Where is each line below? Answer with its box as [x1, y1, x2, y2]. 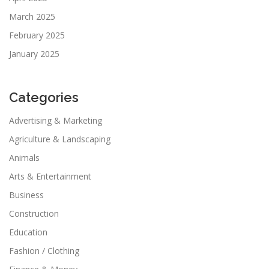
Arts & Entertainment [9, 170, 91, 182]
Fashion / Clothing [9, 244, 79, 256]
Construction [9, 207, 59, 219]
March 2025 [9, 11, 55, 23]
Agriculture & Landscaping [9, 133, 110, 145]
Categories [9, 89, 79, 106]
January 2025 [9, 48, 59, 60]
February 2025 [9, 29, 65, 41]
